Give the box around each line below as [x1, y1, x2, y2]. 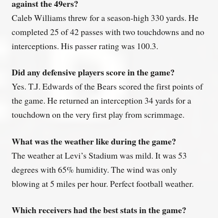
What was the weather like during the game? [12, 134, 176, 147]
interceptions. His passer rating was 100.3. [12, 39, 158, 52]
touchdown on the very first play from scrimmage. [12, 109, 184, 121]
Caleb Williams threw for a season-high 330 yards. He [12, 11, 199, 23]
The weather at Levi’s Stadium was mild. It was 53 [12, 149, 187, 161]
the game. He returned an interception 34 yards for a [12, 94, 191, 107]
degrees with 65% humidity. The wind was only [12, 163, 177, 175]
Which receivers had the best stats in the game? [12, 203, 186, 217]
